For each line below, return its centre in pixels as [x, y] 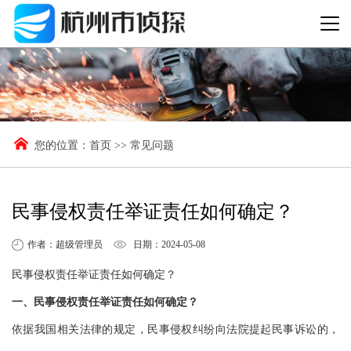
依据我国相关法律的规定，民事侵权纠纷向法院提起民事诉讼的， [175, 329]
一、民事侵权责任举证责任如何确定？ [105, 302]
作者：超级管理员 [65, 244]
